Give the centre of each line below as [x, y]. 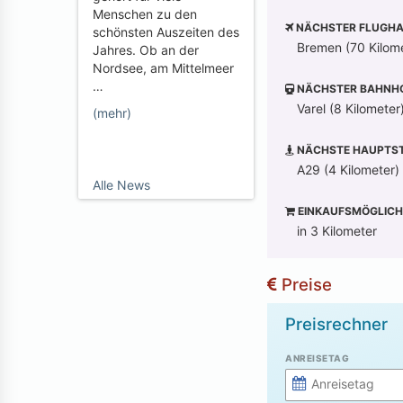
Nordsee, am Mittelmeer [163, 68]
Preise [304, 284]
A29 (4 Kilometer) [348, 169]
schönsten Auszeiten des [166, 32]
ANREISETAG [317, 358]
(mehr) [112, 113]
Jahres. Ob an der [146, 50]
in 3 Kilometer [337, 230]
